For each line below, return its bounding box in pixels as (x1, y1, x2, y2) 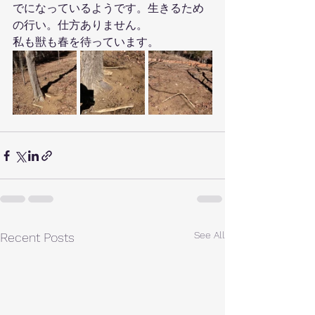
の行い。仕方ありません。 (13, 18, 148, 32)
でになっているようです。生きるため (13, 1, 204, 15)
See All (194, 229, 225, 240)
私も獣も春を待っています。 (13, 35, 159, 49)
